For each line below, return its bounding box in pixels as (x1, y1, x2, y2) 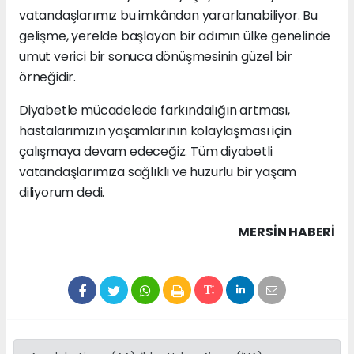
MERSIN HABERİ (238, 223, 335, 242)
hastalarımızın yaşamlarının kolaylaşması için (19, 122, 292, 141)
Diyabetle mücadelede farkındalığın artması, (19, 101, 290, 120)
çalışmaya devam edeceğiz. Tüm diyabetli (19, 142, 273, 161)
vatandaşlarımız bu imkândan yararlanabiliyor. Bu (19, 6, 318, 25)
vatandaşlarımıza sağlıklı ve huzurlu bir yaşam (19, 163, 297, 182)
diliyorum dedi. (19, 183, 105, 202)
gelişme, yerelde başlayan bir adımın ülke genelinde (19, 27, 331, 46)
